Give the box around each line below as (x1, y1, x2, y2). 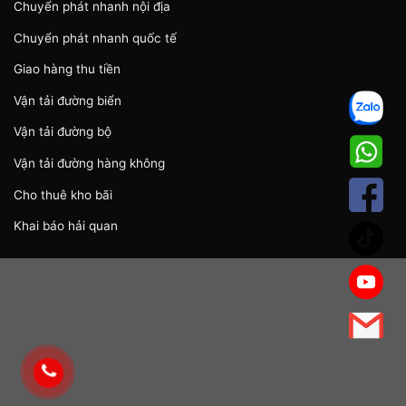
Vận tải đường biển (14, 92, 121, 108)
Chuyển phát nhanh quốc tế (14, 30, 177, 45)
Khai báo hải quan (14, 218, 118, 234)
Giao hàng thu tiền (14, 62, 121, 77)
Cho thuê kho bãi (14, 187, 112, 202)
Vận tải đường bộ (14, 124, 111, 140)
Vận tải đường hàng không (14, 156, 165, 171)
